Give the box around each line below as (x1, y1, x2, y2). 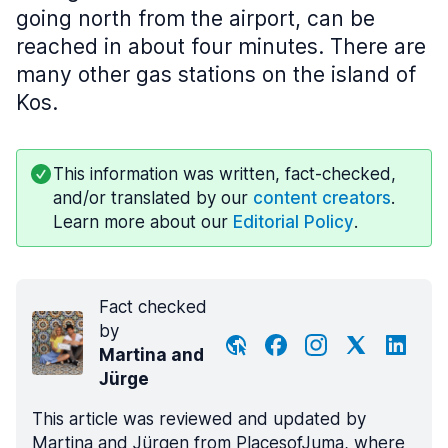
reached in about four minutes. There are (16, 34, 426, 59)
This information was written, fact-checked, (53, 164, 396, 184)
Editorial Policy (233, 212, 354, 232)
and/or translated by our (53, 188, 253, 208)
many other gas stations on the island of (16, 62, 416, 87)
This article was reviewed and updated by (32, 409, 366, 429)
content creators (253, 188, 391, 208)
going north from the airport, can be (16, 6, 375, 31)
